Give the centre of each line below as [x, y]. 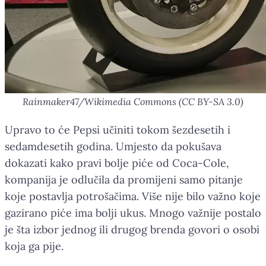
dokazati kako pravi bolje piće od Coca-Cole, [117, 163]
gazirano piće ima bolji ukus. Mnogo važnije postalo [133, 213]
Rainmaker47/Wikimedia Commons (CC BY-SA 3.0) [133, 101]
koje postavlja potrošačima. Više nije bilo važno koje [133, 196]
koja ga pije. [34, 246]
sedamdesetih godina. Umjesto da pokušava [113, 146]
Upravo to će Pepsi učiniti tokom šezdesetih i [118, 129]
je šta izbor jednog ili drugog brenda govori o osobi [132, 229]
